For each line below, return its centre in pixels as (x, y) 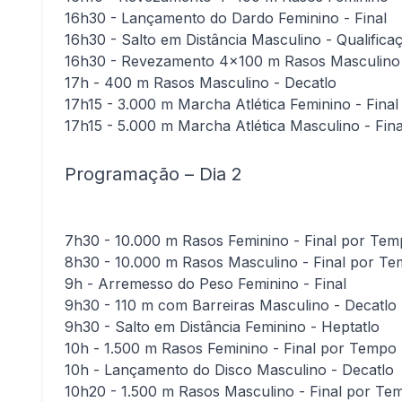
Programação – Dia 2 (153, 174)
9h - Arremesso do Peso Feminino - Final (205, 284)
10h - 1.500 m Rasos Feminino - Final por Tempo (231, 348)
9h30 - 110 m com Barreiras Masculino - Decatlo (231, 305)
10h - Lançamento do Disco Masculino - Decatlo (229, 370)
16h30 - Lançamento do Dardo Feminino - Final (226, 18)
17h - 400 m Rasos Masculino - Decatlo (201, 83)
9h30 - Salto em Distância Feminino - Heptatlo (222, 327)
